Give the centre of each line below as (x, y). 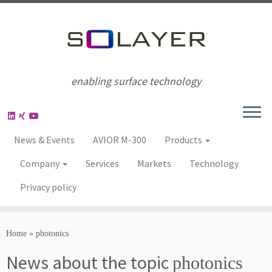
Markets (154, 163)
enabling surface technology (136, 81)
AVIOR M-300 (120, 140)
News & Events (44, 140)
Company (41, 163)
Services (102, 163)
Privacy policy (48, 187)
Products (184, 140)
